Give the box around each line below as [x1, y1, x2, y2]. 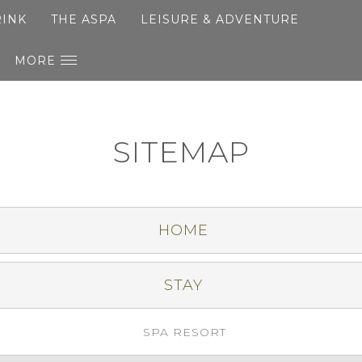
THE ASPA [50, 12, 116, 27]
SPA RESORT [142, 325, 226, 339]
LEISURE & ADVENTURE [140, 12, 299, 27]
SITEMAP [112, 134, 250, 170]
